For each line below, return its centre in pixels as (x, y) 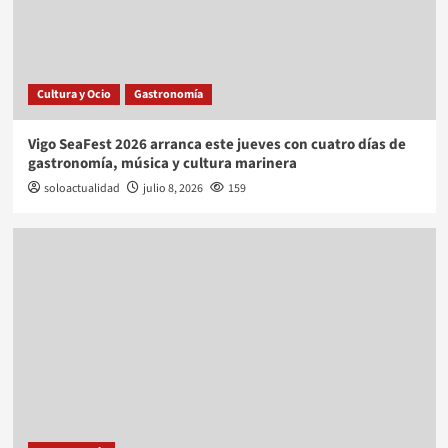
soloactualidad (81, 189)
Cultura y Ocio (73, 95)
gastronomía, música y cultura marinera (162, 164)
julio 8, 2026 (172, 189)
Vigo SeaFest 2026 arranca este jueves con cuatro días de (216, 145)
